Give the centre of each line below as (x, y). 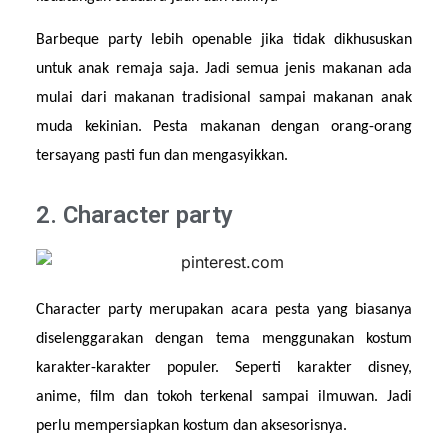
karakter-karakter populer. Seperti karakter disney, (224, 367)
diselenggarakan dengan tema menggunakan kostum (224, 338)
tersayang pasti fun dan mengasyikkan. (162, 155)
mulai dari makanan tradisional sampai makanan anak (224, 97)
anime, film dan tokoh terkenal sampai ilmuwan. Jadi (224, 396)
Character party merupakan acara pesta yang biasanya (224, 309)
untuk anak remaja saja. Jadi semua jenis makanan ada (224, 68)
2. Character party (135, 215)
